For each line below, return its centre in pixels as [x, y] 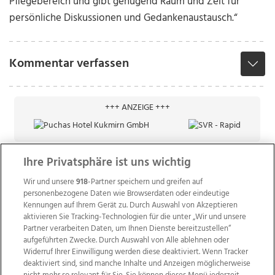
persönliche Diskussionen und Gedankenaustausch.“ [124, 18]
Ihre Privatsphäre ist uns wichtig [107, 163]
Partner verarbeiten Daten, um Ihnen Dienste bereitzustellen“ [127, 229]
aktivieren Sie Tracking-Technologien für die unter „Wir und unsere [135, 217]
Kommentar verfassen [69, 64]
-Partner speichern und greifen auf [145, 182]
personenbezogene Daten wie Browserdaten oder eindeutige [127, 194]
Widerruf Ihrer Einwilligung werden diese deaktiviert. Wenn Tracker [136, 252]
